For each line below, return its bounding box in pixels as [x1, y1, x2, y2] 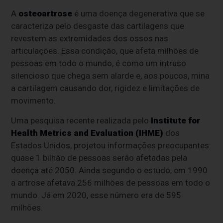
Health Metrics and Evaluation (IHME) [11, 127, 164, 138]
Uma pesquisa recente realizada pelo [11, 115, 151, 125]
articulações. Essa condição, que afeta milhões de [11, 45, 199, 56]
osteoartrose [18, 8, 73, 18]
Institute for [151, 115, 201, 125]
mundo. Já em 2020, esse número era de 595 [11, 190, 182, 200]
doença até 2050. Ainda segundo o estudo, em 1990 [11, 165, 208, 175]
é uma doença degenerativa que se [72, 8, 205, 18]
